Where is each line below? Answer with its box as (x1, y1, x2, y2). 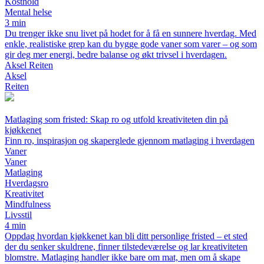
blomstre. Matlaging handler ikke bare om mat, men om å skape (5, 252, 240, 263)
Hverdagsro (5, 178, 48, 189)
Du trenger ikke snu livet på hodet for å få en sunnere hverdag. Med (5, 28, 256, 39)
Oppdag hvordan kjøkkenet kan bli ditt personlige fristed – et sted (5, 231, 247, 242)
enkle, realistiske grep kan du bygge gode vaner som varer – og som (5, 39, 257, 49)
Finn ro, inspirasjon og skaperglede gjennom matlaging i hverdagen (5, 136, 255, 146)
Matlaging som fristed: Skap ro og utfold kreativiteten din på (5, 114, 228, 125)
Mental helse (5, 7, 52, 18)
